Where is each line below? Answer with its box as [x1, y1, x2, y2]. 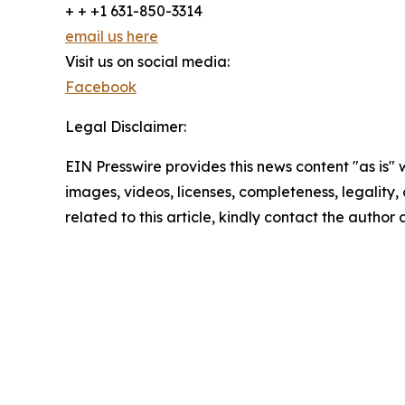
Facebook [65, 78, 137, 96]
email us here [65, 27, 158, 45]
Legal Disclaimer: [65, 118, 186, 136]
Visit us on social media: [65, 52, 230, 71]
